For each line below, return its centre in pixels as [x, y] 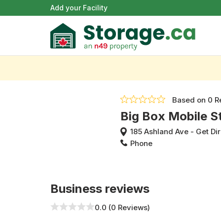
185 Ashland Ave [160, 131]
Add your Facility [79, 8]
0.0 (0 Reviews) [123, 207]
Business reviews [100, 189]
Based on [190, 100]
